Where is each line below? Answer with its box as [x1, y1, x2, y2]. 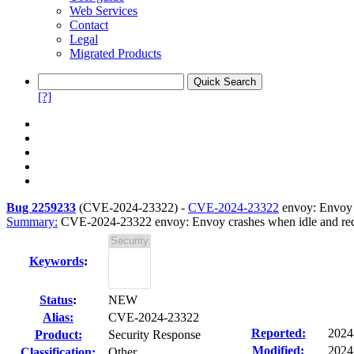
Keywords [28, 254, 84, 268]
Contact [70, 18, 108, 32]
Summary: [6, 215, 58, 228]
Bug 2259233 [6, 201, 76, 214]
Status [40, 293, 73, 307]
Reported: [250, 326, 306, 340]
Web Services [70, 4, 137, 17]
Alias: [43, 311, 73, 324]
